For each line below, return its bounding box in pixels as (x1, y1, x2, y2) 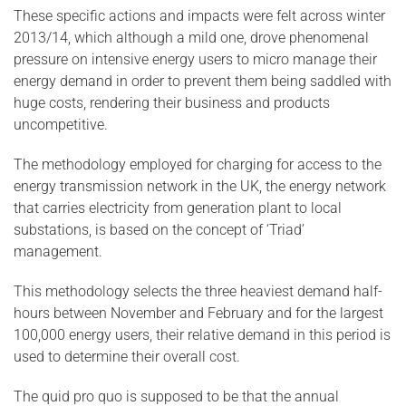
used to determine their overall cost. (14, 348, 240, 365)
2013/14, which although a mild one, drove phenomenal (14, 29, 369, 46)
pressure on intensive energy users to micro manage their (14, 51, 377, 68)
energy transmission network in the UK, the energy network (14, 178, 386, 195)
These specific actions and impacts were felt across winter (14, 7, 385, 24)
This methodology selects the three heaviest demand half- (14, 283, 382, 300)
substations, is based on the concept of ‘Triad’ (14, 221, 304, 238)
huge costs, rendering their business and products (14, 94, 330, 111)
